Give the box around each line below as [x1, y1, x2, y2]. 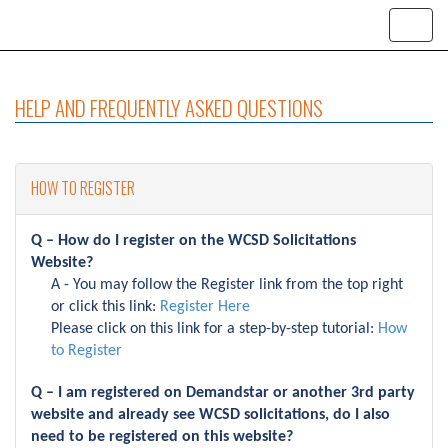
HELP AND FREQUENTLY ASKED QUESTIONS [15, 92, 323, 123]
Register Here [160, 299, 250, 315]
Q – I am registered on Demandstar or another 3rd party [31, 385, 415, 401]
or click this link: [51, 299, 160, 315]
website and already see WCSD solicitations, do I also [31, 407, 390, 423]
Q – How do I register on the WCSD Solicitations [31, 233, 356, 249]
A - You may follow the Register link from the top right [51, 277, 403, 293]
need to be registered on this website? [31, 429, 293, 445]
